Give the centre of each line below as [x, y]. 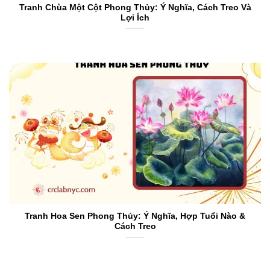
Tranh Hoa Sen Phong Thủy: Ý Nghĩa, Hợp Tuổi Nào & [135, 216]
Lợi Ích [135, 18]
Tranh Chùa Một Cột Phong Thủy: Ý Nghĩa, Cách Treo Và [135, 8]
